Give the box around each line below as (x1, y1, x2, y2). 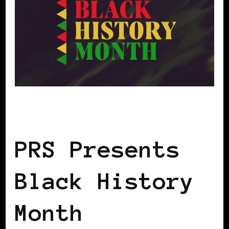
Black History (15, 168, 194, 194)
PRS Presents (15, 136, 180, 163)
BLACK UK (15, 112, 64, 123)
